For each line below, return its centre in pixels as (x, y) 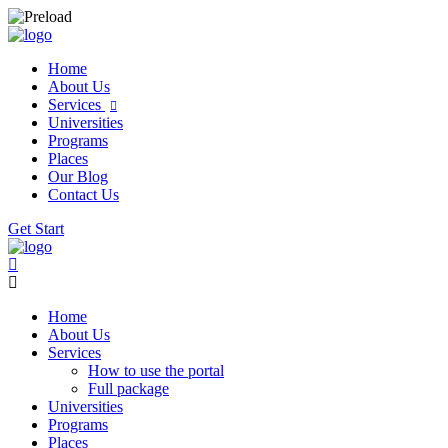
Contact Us (83, 194)
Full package (128, 388)
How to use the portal (156, 370)
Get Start (36, 228)
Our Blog (78, 176)
